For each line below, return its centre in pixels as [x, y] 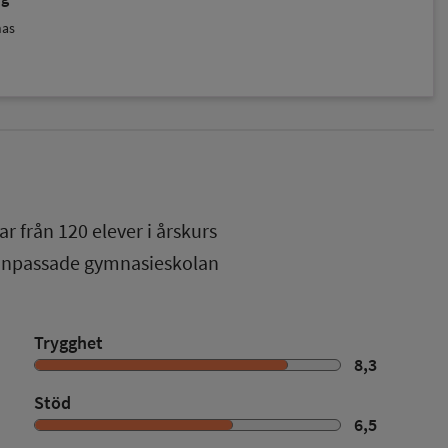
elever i [122, 230]
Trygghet [68, 342]
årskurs [186, 230]
